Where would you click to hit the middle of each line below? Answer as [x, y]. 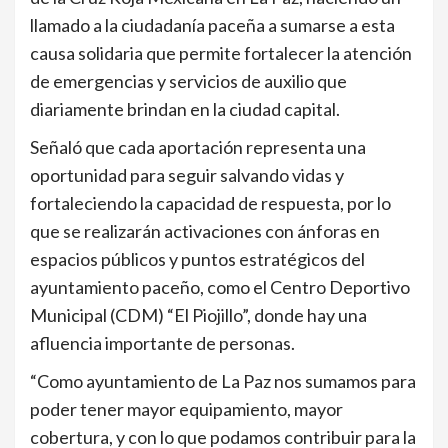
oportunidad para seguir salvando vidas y [187, 175]
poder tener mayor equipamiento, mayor [186, 409]
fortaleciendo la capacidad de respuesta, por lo [210, 203]
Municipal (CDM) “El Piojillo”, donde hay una [198, 315]
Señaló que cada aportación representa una [198, 147]
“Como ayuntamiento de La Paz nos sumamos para [223, 381]
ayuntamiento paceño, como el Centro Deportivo [220, 287]
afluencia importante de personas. [162, 343]
